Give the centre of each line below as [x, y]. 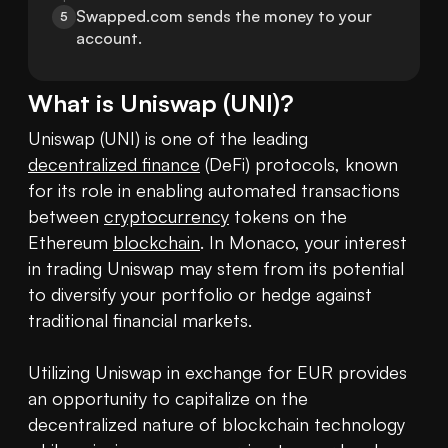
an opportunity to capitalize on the [168, 398]
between [66, 216]
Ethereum [70, 242]
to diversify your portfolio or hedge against [200, 294]
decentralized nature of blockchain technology [216, 424]
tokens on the [288, 216]
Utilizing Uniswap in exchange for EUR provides [217, 372]
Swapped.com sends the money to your [224, 16]
